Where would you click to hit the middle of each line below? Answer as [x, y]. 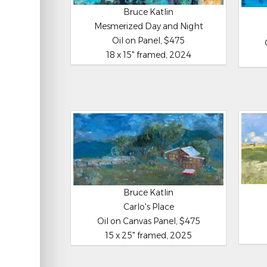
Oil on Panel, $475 [149, 41]
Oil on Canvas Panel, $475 [148, 221]
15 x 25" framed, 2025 [149, 236]
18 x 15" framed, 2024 [148, 55]
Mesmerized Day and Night [148, 27]
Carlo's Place [148, 207]
